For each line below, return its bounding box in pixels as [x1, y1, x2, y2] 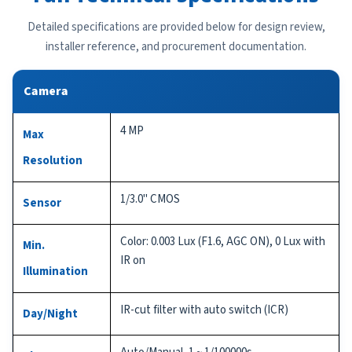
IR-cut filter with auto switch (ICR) [120, 301, 288, 318]
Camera [24, 82, 68, 100]
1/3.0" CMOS [120, 190, 180, 207]
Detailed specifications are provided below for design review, [27, 18, 325, 35]
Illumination [23, 262, 88, 280]
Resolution [23, 152, 82, 169]
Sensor [23, 194, 61, 211]
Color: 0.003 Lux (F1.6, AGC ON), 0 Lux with [120, 233, 325, 250]
